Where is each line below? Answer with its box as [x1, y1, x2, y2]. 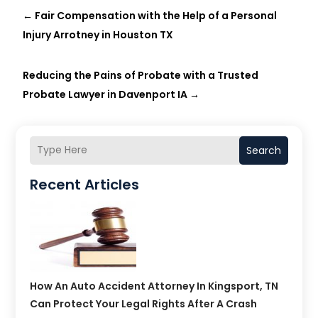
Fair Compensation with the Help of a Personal [35, 8, 278, 23]
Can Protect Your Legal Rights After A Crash [30, 296, 258, 311]
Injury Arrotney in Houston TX [23, 27, 174, 42]
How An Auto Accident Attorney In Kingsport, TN [30, 278, 279, 293]
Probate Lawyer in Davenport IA [23, 87, 188, 102]
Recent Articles [30, 174, 140, 194]
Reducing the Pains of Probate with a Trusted [23, 67, 259, 82]
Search [246, 143, 281, 158]
